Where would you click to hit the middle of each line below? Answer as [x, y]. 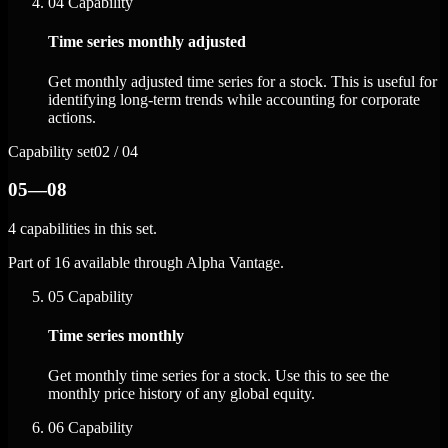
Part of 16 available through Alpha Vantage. [146, 263]
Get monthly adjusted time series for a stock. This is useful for [242, 81]
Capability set [51, 151]
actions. [72, 117]
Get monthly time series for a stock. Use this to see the [218, 375]
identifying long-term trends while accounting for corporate [234, 99]
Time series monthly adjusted [147, 42]
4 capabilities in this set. [82, 229]
